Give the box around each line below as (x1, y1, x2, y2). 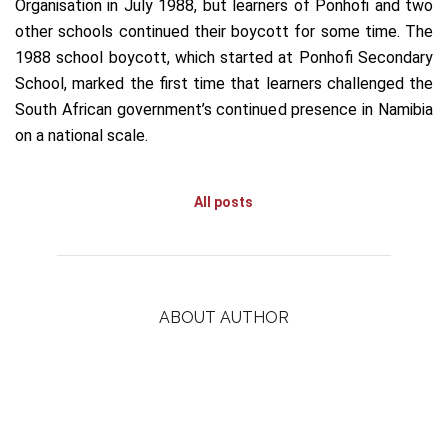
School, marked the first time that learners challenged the (15, 74, 433, 94)
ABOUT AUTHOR (158, 308, 289, 328)
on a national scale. (15, 126, 148, 146)
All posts (194, 194, 254, 211)
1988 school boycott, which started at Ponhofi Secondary (15, 48, 433, 68)
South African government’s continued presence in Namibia (15, 100, 433, 120)
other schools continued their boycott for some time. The (15, 22, 433, 42)
